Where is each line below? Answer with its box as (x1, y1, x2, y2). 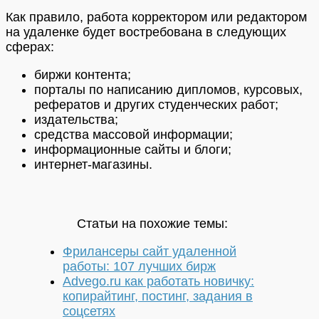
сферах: (6, 40, 54, 55)
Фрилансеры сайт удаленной (63, 244, 236, 259)
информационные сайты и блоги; (34, 142, 231, 157)
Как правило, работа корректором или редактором (6, 10, 307, 25)
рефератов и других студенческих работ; (34, 98, 278, 113)
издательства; (34, 113, 118, 127)
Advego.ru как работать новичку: (63, 274, 254, 289)
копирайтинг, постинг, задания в (63, 289, 253, 304)
